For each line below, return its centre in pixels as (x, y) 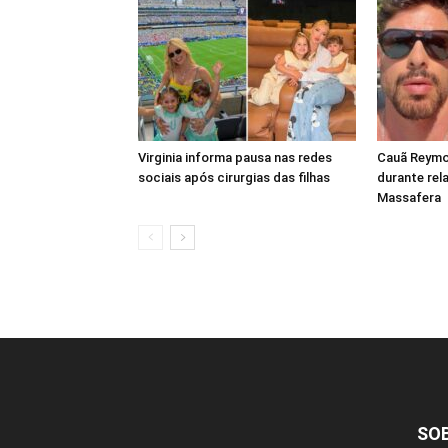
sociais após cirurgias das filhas (234, 177)
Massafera (409, 197)
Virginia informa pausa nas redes (235, 157)
